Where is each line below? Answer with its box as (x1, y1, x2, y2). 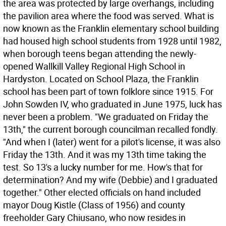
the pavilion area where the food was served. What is (3, 10, 214, 22)
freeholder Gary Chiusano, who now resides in (3, 211, 186, 223)
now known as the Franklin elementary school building (3, 22, 219, 34)
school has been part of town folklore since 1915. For (3, 85, 213, 97)
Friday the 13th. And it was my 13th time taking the (3, 148, 206, 160)
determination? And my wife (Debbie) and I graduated (3, 174, 217, 186)
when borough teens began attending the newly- (3, 47, 196, 60)
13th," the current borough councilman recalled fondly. (3, 123, 218, 135)
